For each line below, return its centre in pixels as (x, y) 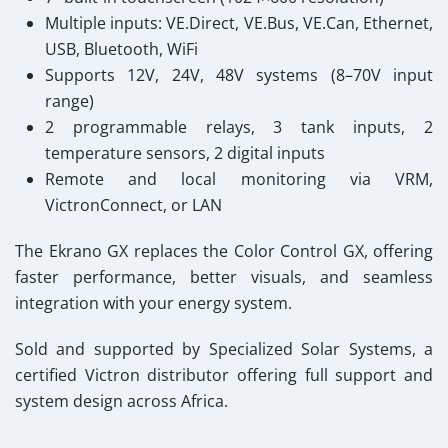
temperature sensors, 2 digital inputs (185, 153)
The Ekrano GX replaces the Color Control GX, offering (224, 251)
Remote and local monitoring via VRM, (239, 179)
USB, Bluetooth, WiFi (121, 49)
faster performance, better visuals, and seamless (224, 277)
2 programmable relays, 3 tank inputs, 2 (239, 127)
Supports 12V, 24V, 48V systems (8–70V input (239, 75)
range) (69, 101)
